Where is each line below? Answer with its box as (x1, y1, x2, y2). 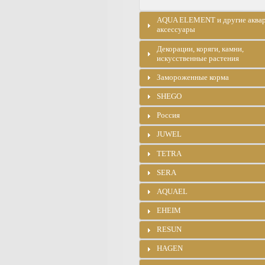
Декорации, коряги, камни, (157, 44, 244, 54)
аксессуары (157, 25, 196, 34)
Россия (157, 111, 180, 120)
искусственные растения (157, 54, 240, 63)
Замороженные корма (157, 73, 230, 82)
